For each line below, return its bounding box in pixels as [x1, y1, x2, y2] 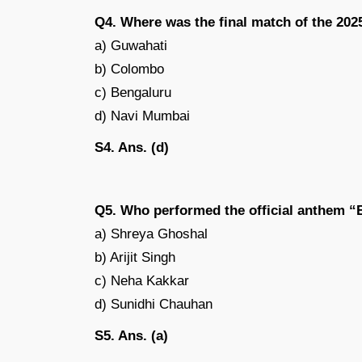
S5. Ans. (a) [95, 327, 168, 343]
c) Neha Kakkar [95, 272, 189, 288]
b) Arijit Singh [95, 249, 175, 265]
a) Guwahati [95, 37, 167, 53]
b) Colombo [95, 61, 164, 77]
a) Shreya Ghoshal [95, 225, 208, 242]
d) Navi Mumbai [95, 107, 190, 124]
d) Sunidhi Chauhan [95, 296, 213, 312]
